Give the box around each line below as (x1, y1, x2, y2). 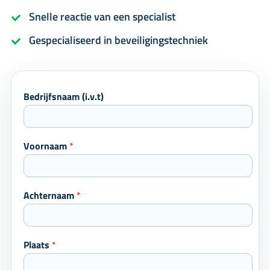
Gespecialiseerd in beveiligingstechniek (29, 32, 208, 49)
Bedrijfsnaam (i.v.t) (24, 89, 104, 104)
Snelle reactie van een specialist (29, 8, 175, 25)
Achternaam (24, 188, 77, 203)
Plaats (24, 237, 52, 253)
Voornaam (24, 139, 69, 154)
